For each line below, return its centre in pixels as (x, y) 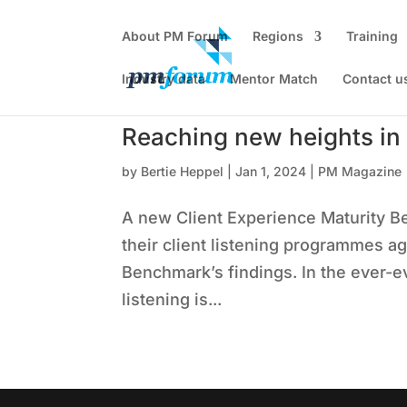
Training (372, 36)
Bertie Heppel (183, 171)
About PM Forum (175, 36)
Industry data (164, 79)
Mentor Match (274, 79)
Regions (278, 36)
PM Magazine (360, 171)
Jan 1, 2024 (271, 171)
